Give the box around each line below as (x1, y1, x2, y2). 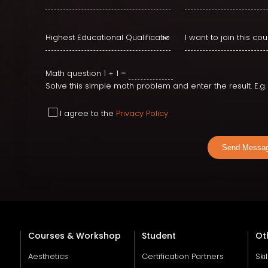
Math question (45, 67, 101, 79)
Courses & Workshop (28, 229, 121, 242)
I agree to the (60, 107, 116, 119)
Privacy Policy (116, 107, 168, 119)
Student (142, 229, 176, 242)
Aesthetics (28, 250, 68, 262)
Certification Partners (142, 250, 224, 262)
